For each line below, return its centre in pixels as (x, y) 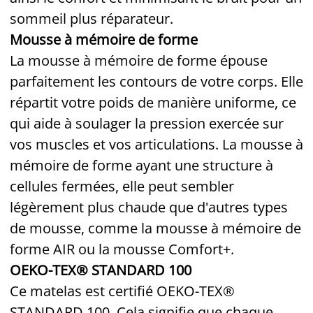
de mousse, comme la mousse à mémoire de (155, 228)
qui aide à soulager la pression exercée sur (147, 123)
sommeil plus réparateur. (92, 18)
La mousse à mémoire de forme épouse (139, 60)
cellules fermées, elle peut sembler (122, 186)
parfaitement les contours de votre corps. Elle (156, 81)
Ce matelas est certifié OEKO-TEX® (122, 291)
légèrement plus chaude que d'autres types (149, 207)
